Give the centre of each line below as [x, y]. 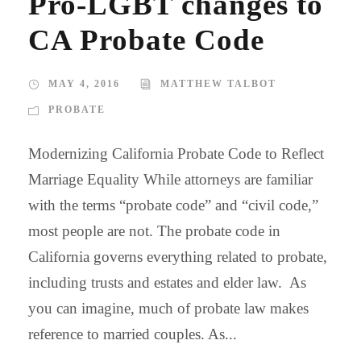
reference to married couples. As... [133, 334]
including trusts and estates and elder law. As [167, 282]
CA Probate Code [146, 40]
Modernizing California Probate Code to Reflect [176, 154]
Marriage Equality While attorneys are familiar [170, 179]
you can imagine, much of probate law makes [168, 308]
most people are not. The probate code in [154, 231]
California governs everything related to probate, [178, 257]
